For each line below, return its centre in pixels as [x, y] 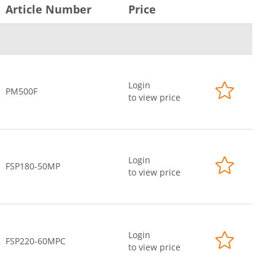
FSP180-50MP [33, 166]
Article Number [48, 9]
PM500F [21, 91]
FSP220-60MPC [36, 241]
